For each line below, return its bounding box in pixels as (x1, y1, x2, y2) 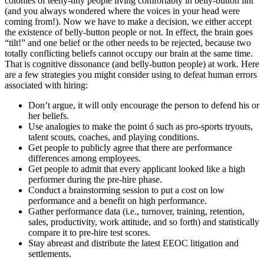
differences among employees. (28, 153, 141, 164)
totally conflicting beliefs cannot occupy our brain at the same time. (5, 48, 253, 59)
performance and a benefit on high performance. (28, 196, 207, 206)
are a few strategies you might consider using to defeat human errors (5, 70, 257, 80)
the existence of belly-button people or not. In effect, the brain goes (5, 27, 253, 38)
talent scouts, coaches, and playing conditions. (28, 132, 199, 143)
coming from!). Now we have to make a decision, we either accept (5, 16, 252, 27)
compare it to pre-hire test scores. (28, 227, 150, 238)
